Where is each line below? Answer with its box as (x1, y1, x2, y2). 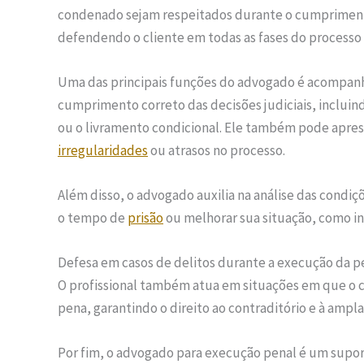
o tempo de (58, 209, 128, 227)
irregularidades (58, 141, 148, 159)
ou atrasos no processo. (148, 141, 285, 159)
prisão (128, 209, 163, 227)
